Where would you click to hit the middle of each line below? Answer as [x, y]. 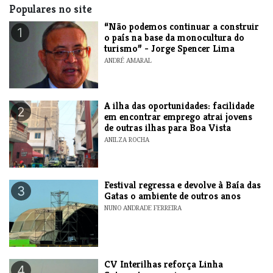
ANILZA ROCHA [127, 139]
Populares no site [51, 9]
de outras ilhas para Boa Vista [168, 127]
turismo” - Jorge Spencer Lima [170, 48]
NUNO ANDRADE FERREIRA [143, 207]
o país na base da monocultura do [175, 37]
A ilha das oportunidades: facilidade [179, 105]
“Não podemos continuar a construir [182, 26]
